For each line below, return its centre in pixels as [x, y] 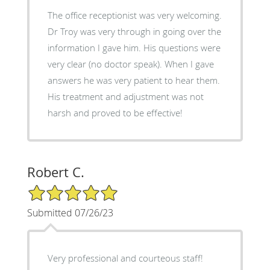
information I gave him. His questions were [134, 47]
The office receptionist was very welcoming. [134, 15]
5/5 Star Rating [57, 189]
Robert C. [55, 172]
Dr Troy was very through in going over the [134, 31]
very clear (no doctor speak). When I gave [130, 64]
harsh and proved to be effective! [115, 112]
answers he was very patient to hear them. [133, 80]
